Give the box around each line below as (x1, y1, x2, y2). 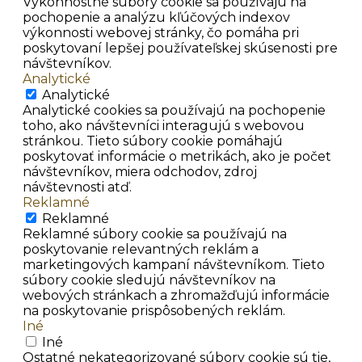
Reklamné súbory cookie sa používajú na (23, 226, 287, 242)
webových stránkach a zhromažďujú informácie (23, 288, 330, 304)
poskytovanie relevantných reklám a (23, 242, 259, 258)
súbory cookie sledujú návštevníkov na (23, 272, 276, 288)
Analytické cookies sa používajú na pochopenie (23, 103, 326, 119)
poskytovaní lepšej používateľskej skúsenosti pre (23, 40, 338, 57)
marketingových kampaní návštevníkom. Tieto (23, 257, 325, 273)
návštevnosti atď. (23, 179, 132, 196)
